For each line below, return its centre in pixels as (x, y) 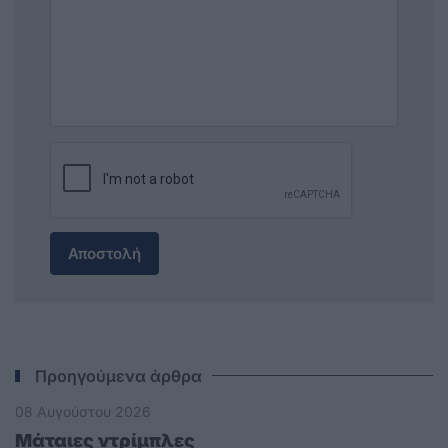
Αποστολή (104, 253)
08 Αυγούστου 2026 (83, 411)
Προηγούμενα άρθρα (118, 376)
